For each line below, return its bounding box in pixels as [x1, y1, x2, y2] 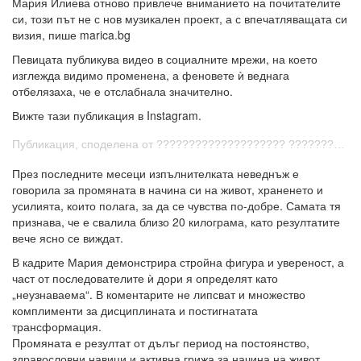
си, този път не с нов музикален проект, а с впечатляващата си [12, 10, 347, 27]
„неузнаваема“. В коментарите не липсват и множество [12, 286, 305, 303]
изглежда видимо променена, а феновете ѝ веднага [12, 67, 289, 84]
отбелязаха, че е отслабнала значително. [12, 83, 233, 100]
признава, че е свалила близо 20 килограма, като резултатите [12, 214, 340, 230]
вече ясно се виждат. [12, 230, 123, 247]
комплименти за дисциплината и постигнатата [12, 302, 258, 319]
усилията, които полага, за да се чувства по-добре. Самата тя [12, 197, 341, 214]
